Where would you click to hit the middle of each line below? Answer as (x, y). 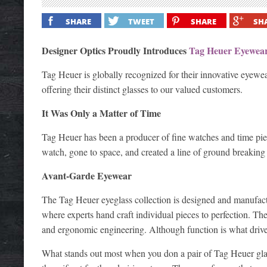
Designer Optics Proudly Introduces (115, 50)
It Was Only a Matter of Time (101, 113)
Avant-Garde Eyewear (87, 175)
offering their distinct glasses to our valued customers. (142, 89)
